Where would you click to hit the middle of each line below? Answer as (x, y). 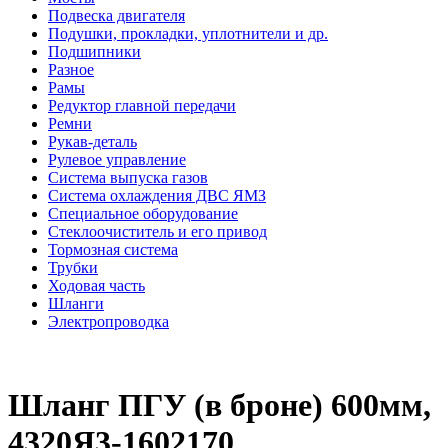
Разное (71, 70)
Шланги (76, 304)
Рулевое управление (117, 160)
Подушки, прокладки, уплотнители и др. (188, 34)
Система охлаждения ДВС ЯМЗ (157, 196)
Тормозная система (113, 250)
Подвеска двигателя (116, 16)
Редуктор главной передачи (142, 106)
